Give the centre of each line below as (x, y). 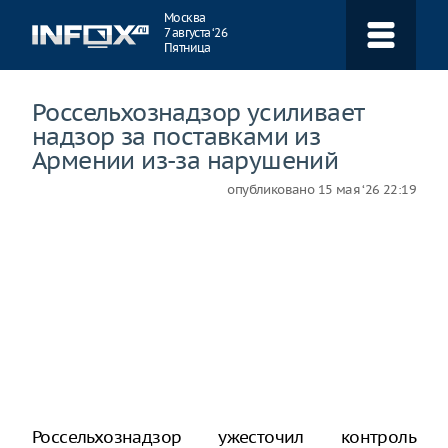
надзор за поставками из (176, 136)
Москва (185, 17)
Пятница (187, 47)
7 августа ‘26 (196, 32)
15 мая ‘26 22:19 (366, 189)
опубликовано (272, 189)
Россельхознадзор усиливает (198, 112)
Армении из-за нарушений (185, 160)
